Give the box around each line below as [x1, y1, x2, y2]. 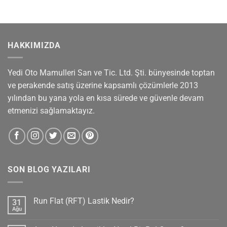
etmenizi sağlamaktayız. [8, 106, 95, 116]
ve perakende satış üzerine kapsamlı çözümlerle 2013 [8, 81, 198, 91]
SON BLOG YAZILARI [8, 165, 91, 175]
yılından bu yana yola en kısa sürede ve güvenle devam [8, 93, 204, 103]
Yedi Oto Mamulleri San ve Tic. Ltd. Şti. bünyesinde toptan [8, 68, 215, 78]
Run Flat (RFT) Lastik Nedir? [33, 196, 134, 206]
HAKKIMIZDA [8, 40, 61, 50]
